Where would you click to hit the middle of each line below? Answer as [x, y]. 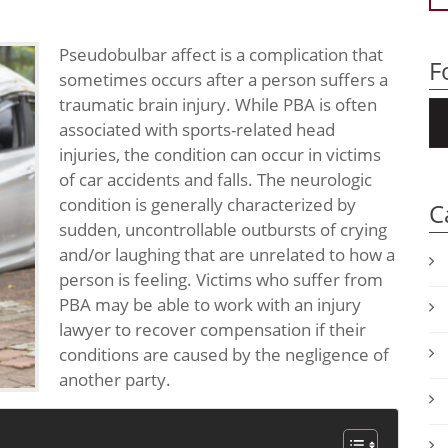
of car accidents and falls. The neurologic [215, 179]
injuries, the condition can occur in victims [220, 154]
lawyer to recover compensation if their [212, 329]
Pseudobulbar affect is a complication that [221, 54]
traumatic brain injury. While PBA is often [218, 104]
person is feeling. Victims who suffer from [221, 279]
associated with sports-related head [197, 129]
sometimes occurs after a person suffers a [223, 79]
